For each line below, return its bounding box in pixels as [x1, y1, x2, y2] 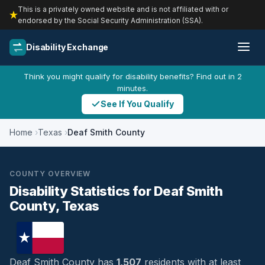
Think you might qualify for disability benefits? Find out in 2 [23, 72, 242, 81]
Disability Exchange [26, 42, 109, 52]
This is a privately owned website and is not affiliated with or [18, 5, 228, 14]
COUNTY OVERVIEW [9, 169, 91, 178]
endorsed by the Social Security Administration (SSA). [18, 16, 203, 25]
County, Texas [9, 198, 99, 214]
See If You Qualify [101, 99, 174, 109]
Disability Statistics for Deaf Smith [9, 183, 223, 199]
